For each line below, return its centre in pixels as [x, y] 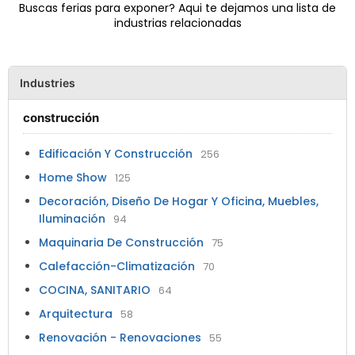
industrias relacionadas [177, 23]
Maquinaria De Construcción [123, 243]
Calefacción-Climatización [118, 267]
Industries [48, 83]
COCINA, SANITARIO [96, 290]
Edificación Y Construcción [117, 154]
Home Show [74, 178]
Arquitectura [77, 314]
